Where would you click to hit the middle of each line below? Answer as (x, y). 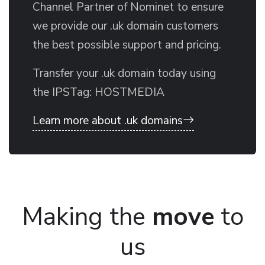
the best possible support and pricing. (127, 45)
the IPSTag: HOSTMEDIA (98, 92)
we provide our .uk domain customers (125, 26)
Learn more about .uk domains (108, 120)
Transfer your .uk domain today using (124, 73)
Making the (87, 216)
